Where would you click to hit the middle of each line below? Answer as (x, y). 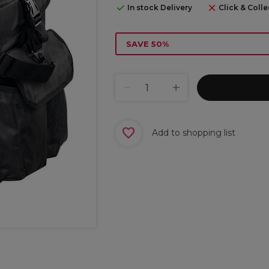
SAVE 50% (147, 44)
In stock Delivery (160, 8)
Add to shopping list (194, 132)
